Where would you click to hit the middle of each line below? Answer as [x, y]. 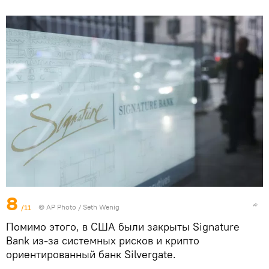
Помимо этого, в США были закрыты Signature [123, 227]
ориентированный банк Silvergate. [91, 255]
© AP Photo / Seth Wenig [79, 207]
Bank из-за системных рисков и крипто [103, 241]
